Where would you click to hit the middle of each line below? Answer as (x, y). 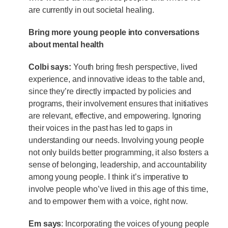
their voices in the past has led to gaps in (101, 128)
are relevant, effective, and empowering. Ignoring (115, 116)
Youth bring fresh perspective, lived (134, 67)
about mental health (66, 44)
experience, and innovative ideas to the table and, (117, 79)
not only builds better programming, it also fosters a (119, 152)
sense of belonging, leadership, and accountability (118, 164)
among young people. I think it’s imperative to (109, 177)
